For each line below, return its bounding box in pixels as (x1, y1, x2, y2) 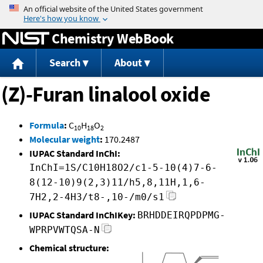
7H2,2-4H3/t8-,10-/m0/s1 (29, 191, 164, 203)
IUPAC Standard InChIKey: (29, 209, 136, 221)
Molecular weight (29, 133, 100, 146)
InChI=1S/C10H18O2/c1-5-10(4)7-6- (29, 162, 217, 174)
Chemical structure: (29, 242, 109, 254)
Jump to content (99, 2, 164, 14)
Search (49, 56, 80, 70)
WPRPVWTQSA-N (29, 224, 100, 236)
